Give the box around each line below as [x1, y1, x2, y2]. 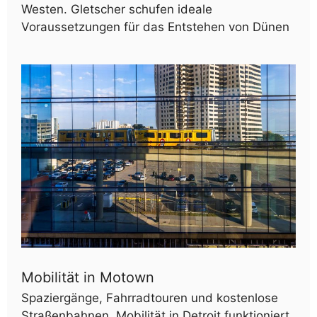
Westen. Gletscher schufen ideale [21, 2, 212, 17]
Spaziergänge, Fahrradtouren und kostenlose [21, 290, 278, 305]
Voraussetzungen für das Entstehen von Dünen [21, 20, 289, 35]
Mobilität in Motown [21, 268, 154, 286]
